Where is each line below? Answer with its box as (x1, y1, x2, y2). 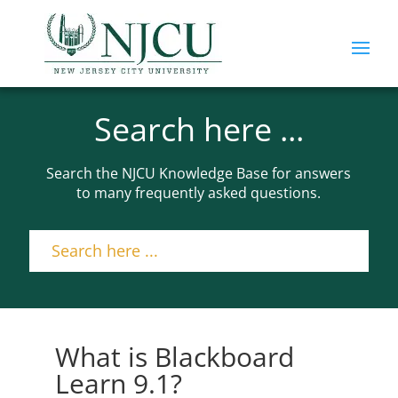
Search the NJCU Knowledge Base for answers (46, 163, 352, 183)
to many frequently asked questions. (76, 183, 322, 203)
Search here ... (94, 107, 304, 151)
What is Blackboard (55, 338, 295, 375)
